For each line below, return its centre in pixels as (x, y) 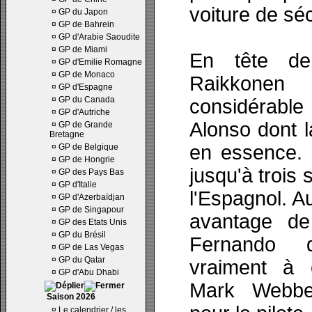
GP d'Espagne (86, 87)
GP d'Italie (78, 185)
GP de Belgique (88, 147)
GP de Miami (83, 49)
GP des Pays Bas (91, 172)
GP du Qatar (82, 260)
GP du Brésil (82, 235)
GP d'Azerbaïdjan (92, 197)
